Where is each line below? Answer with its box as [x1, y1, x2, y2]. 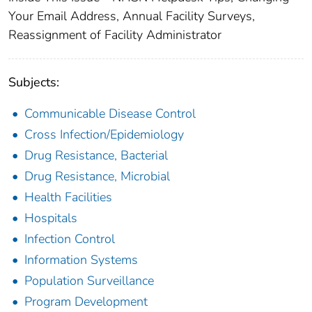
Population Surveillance [24, 272, 154, 289]
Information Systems [24, 251, 138, 268]
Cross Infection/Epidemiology [24, 125, 184, 143]
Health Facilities [24, 188, 112, 205]
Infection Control [24, 230, 115, 247]
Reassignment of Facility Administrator [8, 26, 221, 43]
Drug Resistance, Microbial [24, 167, 170, 185]
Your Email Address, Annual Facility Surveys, [8, 7, 255, 24]
